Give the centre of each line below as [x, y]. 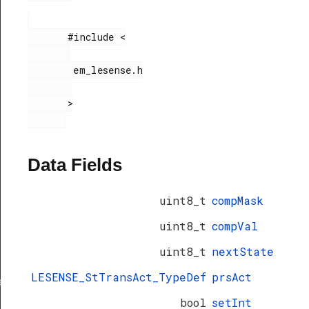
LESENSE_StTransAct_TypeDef [119, 277]
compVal [235, 226]
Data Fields [75, 165]
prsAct [232, 277]
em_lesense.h [51, 70]
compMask [238, 200]
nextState [243, 251]
